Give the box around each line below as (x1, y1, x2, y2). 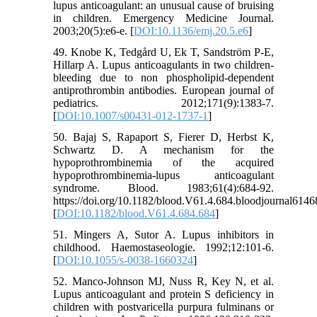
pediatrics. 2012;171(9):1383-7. (53, 97, 274, 110)
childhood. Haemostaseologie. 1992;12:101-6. (53, 241, 274, 254)
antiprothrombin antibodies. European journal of (53, 84, 274, 97)
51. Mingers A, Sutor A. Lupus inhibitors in (53, 229, 274, 241)
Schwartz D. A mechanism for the (53, 144, 274, 156)
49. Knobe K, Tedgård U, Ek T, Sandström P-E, (53, 46, 274, 59)
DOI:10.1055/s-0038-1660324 (57, 254, 194, 267)
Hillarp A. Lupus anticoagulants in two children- (53, 59, 274, 71)
